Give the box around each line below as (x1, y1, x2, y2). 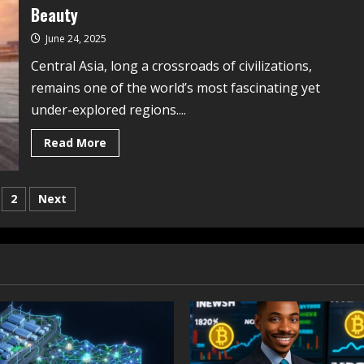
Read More (43, 134, 106, 150)
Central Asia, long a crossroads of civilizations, (30, 56, 312, 75)
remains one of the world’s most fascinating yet (30, 78, 320, 97)
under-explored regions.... (30, 100, 186, 119)
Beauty (30, 2, 78, 27)
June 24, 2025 (42, 31, 106, 45)
